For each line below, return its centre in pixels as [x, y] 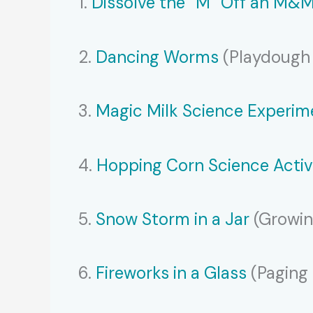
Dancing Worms [157, 57]
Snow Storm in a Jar [173, 219]
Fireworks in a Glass [171, 273]
